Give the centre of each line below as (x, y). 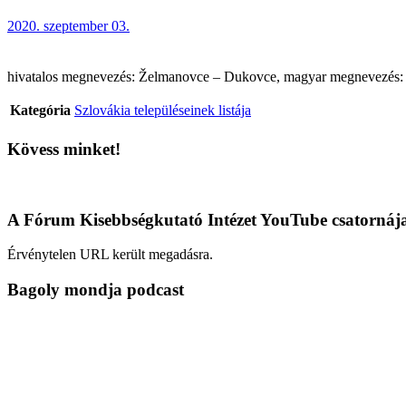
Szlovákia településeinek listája (163, 111)
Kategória (40, 111)
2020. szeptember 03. (68, 26)
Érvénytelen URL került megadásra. (110, 255)
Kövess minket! (64, 150)
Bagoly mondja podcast (96, 290)
